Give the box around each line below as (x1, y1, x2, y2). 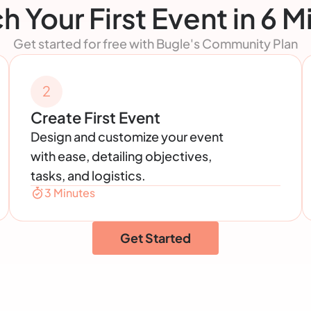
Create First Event (30, 107, 160, 127)
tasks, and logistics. (30, 167, 146, 183)
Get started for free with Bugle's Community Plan (13, 35, 298, 51)
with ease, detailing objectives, (30, 147, 212, 164)
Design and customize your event (30, 128, 224, 144)
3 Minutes (44, 185, 95, 200)
